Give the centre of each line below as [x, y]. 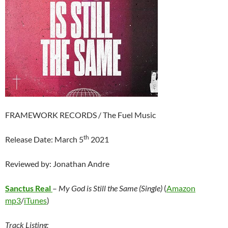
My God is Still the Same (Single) [110, 188]
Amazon [181, 188]
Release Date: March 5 [44, 139]
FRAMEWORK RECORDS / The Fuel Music [80, 115]
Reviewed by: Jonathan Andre [57, 164]
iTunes [35, 201]
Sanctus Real [28, 188]
